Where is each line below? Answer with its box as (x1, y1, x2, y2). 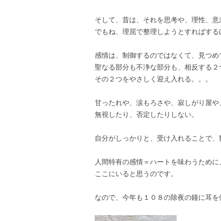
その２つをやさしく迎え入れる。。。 (95, 75, 212, 83)
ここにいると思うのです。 (95, 170, 178, 178)
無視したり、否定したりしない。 (95, 110, 198, 119)
